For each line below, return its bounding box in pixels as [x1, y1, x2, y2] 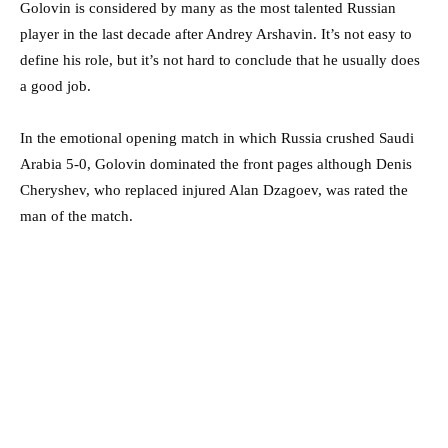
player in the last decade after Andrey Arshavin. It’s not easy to [20, 26, 412, 43]
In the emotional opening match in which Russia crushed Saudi [20, 130, 414, 147]
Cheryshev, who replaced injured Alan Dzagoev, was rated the [20, 182, 408, 199]
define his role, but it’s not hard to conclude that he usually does [20, 52, 420, 69]
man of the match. [20, 208, 133, 225]
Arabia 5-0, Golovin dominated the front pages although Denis [20, 156, 412, 173]
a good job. [20, 78, 91, 95]
